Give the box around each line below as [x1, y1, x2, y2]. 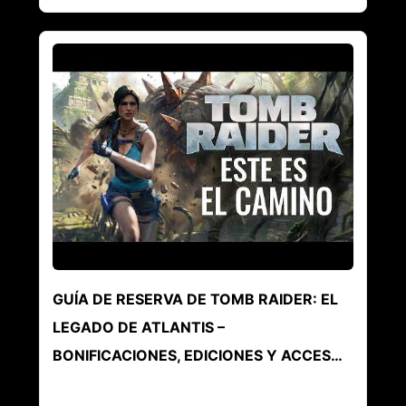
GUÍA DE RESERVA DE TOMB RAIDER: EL [52, 290, 338, 309]
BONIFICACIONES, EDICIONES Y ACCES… [52, 346, 343, 365]
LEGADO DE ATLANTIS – [52, 318, 225, 337]
